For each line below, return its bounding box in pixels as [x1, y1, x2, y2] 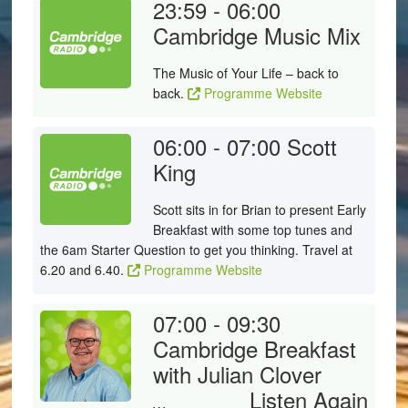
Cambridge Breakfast [152, 332, 356, 364]
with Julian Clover [152, 358, 321, 390]
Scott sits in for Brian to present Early [152, 200, 366, 219]
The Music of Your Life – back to [152, 64, 339, 82]
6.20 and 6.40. [39, 260, 127, 279]
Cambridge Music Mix [152, 19, 361, 51]
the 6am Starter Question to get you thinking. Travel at [39, 240, 352, 259]
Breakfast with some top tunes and [152, 220, 352, 239]
